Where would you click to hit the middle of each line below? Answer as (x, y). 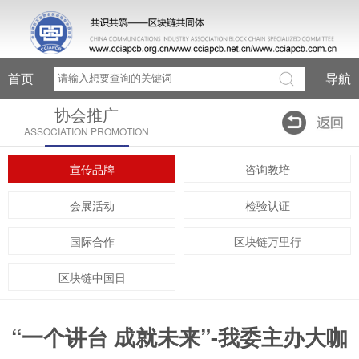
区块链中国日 (92, 277)
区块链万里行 (267, 241)
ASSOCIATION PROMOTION (87, 131)
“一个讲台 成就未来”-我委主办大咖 (179, 336)
